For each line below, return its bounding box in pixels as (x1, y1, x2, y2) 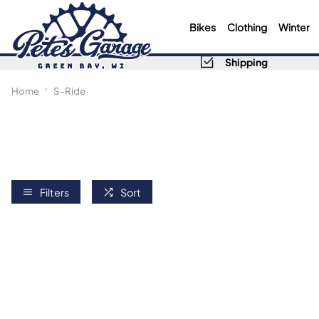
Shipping (224, 53, 268, 70)
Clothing (226, 18, 267, 35)
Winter (278, 18, 310, 35)
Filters (40, 183, 69, 200)
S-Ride (53, 83, 85, 98)
